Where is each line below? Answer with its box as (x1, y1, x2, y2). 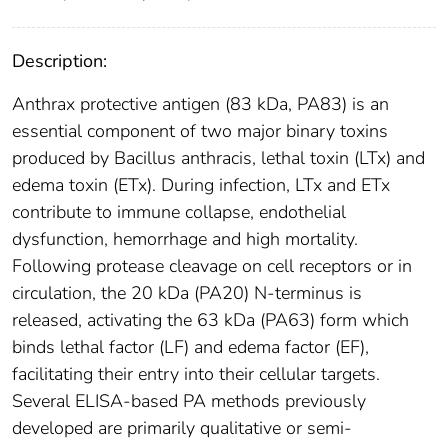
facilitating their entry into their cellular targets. (12, 361, 380, 386)
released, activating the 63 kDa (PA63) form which (12, 307, 409, 332)
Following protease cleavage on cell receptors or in (12, 253, 412, 278)
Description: (12, 48, 107, 73)
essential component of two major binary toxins (12, 118, 388, 143)
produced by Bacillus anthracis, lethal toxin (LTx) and (12, 145, 425, 170)
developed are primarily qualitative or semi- (12, 415, 352, 440)
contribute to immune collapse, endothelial (12, 199, 346, 224)
